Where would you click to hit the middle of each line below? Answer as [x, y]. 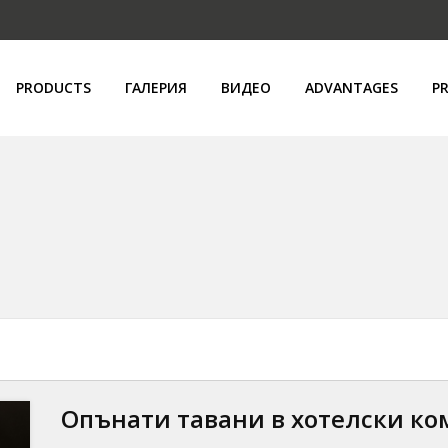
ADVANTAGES [351, 87]
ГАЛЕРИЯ [156, 87]
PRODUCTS [53, 87]
